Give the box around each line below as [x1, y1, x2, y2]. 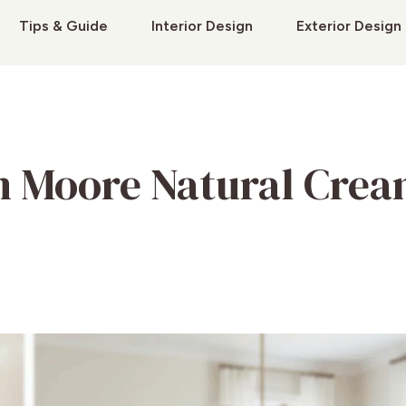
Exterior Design [295, 17, 401, 34]
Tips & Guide [18, 17, 108, 34]
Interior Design [150, 17, 253, 34]
